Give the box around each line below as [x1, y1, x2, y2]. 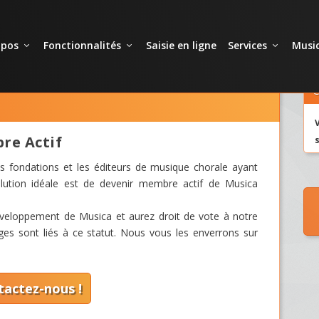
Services [227, 38, 267, 52]
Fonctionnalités [43, 38, 121, 52]
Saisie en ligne [145, 38, 216, 52]
